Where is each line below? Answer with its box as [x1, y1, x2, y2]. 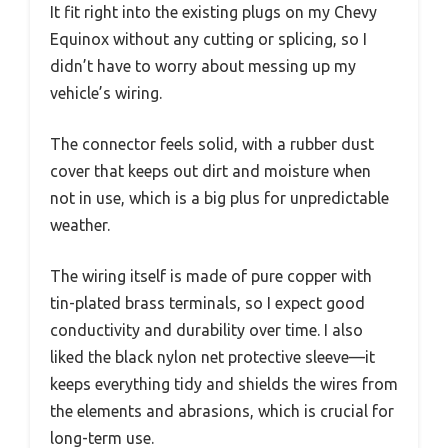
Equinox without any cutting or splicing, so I [50, 30, 367, 49]
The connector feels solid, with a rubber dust [50, 135, 374, 154]
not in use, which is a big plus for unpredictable [50, 189, 389, 208]
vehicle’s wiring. [50, 84, 162, 103]
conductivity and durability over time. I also [50, 321, 363, 340]
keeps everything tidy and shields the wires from [50, 375, 398, 394]
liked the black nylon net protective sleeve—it [50, 348, 375, 367]
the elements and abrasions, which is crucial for [50, 402, 394, 421]
